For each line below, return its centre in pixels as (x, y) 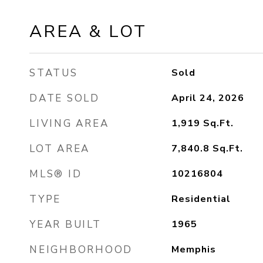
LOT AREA (60, 149)
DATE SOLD (65, 98)
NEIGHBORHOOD (81, 250)
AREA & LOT (88, 31)
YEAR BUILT (65, 225)
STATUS (54, 73)
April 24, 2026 (208, 98)
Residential (201, 199)
